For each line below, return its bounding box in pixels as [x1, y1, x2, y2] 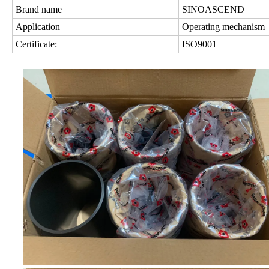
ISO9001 [182, 39, 217, 50]
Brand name [16, 4, 62, 15]
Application [16, 22, 60, 32]
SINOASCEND [182, 4, 244, 15]
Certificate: [16, 39, 57, 50]
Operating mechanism [182, 22, 265, 32]
